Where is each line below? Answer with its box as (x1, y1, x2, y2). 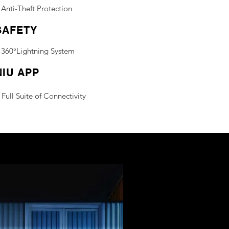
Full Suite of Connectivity (2, 91, 86, 101)
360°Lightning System (1, 46, 75, 56)
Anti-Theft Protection (1, 4, 72, 13)
